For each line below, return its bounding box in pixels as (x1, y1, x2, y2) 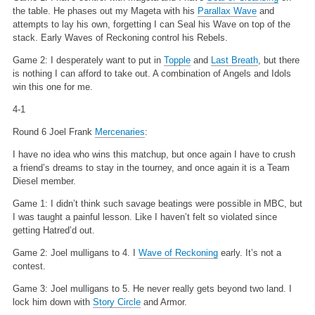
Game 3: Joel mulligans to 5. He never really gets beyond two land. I (12, 283, 292, 294)
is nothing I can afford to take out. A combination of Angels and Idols (12, 67, 291, 79)
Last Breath (210, 54, 258, 65)
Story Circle (92, 296, 141, 307)
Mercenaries (94, 126, 145, 137)
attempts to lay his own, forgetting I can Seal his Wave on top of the (12, 18, 290, 30)
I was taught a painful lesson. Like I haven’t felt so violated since (12, 211, 277, 222)
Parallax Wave (197, 5, 257, 16)
